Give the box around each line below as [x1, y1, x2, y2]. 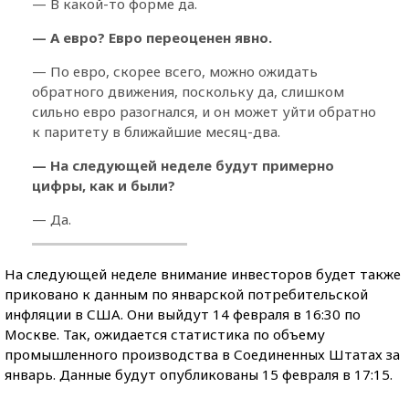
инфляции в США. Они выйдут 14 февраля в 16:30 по [5, 304, 361, 323]
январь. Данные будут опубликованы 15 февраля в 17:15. [5, 364, 393, 383]
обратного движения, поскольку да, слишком [32, 81, 344, 100]
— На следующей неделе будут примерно [32, 155, 334, 174]
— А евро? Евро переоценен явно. [32, 27, 272, 47]
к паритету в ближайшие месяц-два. [32, 121, 280, 141]
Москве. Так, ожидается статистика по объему [5, 324, 325, 343]
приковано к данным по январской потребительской [5, 284, 368, 303]
